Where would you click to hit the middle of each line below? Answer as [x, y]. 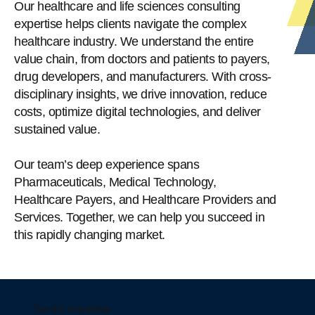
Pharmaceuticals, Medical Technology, [115, 182]
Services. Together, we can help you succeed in [139, 218]
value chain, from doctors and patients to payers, [142, 59]
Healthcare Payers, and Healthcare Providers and [145, 200]
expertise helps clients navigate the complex [130, 24]
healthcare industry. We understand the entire [134, 42]
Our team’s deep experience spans [107, 165]
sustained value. [57, 130]
